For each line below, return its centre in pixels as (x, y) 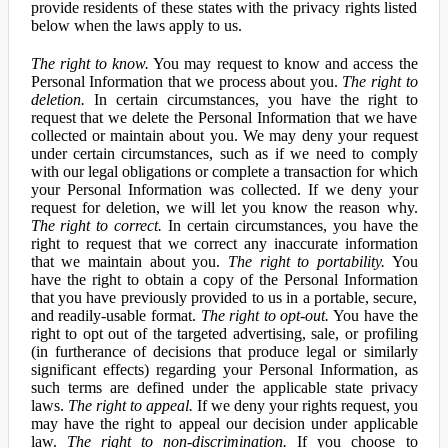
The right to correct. (96, 225)
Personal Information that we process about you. (186, 81)
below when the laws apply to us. (136, 25)
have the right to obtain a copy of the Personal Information (224, 279)
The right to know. (90, 63)
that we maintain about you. (129, 261)
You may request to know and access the (283, 63)
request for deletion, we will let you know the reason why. (224, 207)
